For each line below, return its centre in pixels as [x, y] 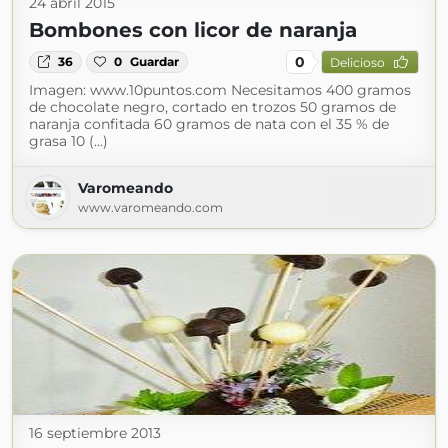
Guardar [155, 61]
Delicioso [357, 62]
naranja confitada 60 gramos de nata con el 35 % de [209, 124]
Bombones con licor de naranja [193, 30]
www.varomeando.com [150, 207]
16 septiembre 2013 [95, 433]
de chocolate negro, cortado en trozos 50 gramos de [212, 107]
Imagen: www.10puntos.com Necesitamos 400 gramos [220, 90]
